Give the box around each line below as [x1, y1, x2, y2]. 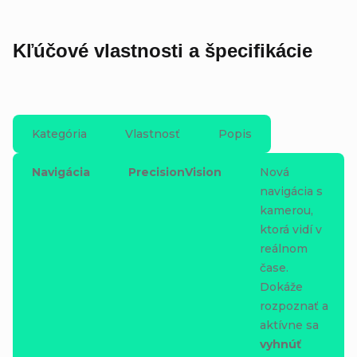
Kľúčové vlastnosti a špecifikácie [13, 39, 312, 61]
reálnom [260, 241, 308, 256]
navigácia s [260, 183, 323, 198]
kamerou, [260, 202, 313, 218]
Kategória [32, 126, 87, 141]
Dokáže [260, 279, 303, 294]
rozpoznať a [260, 298, 328, 313]
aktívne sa [260, 317, 319, 332]
